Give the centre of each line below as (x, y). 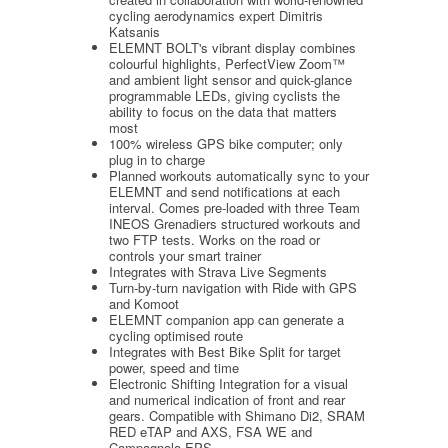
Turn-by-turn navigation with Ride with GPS (233, 287)
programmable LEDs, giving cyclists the (224, 95)
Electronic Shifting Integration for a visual (228, 383)
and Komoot (144, 303)
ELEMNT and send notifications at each (224, 191)
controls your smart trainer (185, 255)
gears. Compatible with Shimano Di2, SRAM (237, 415)
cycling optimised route (176, 335)
